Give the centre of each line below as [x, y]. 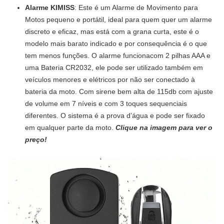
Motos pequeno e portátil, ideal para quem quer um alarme [118, 19]
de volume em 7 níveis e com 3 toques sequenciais [106, 103]
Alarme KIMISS [50, 7]
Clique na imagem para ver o [164, 127]
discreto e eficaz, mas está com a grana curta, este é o [112, 31]
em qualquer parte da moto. [70, 127]
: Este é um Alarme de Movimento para [136, 7]
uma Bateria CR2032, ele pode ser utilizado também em [114, 67]
